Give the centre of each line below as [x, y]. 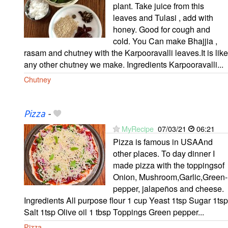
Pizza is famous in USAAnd [163, 141]
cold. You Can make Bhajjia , [165, 41]
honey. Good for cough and [162, 29]
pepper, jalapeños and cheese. [168, 188]
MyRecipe [138, 128]
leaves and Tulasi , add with [163, 17]
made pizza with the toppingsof [169, 165]
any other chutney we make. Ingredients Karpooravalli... [124, 64]
